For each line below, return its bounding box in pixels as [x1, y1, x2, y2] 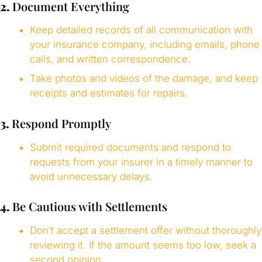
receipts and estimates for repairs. [29, 87, 188, 99]
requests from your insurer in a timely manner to [29, 156, 253, 168]
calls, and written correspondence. [29, 53, 191, 65]
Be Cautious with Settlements [12, 198, 167, 215]
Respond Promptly [12, 115, 111, 132]
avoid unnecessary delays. [29, 170, 153, 182]
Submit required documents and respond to [29, 141, 231, 153]
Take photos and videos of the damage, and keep [29, 73, 258, 85]
